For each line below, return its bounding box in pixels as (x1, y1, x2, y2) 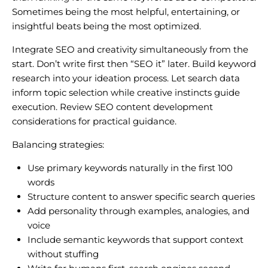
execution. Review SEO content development (12, 100, 213, 112)
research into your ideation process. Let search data (12, 72, 240, 84)
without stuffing (27, 248, 99, 260)
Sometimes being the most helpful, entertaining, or (12, 5, 240, 17)
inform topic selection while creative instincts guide (12, 86, 240, 98)
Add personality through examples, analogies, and (27, 205, 249, 217)
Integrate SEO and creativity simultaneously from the (12, 43, 248, 55)
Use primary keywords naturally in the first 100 (27, 162, 233, 173)
